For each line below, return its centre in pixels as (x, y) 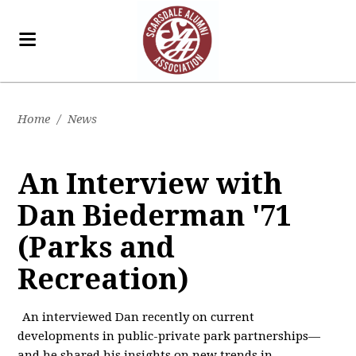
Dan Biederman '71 (155, 216)
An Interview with (150, 184)
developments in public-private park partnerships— (169, 336)
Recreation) (104, 279)
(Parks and (97, 248)
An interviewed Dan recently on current (139, 317)
